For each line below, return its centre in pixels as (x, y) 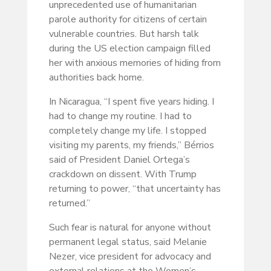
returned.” (69, 204)
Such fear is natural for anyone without (130, 228)
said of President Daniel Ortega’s (119, 160)
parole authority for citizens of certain (128, 20)
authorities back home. (96, 78)
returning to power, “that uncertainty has (135, 189)
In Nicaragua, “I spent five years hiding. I (131, 102)
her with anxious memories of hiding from (135, 63)
